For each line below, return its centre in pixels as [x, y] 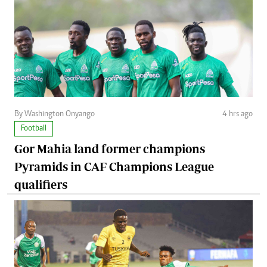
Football [34, 129]
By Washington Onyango [55, 115]
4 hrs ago [237, 115]
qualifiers [41, 185]
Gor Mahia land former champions [110, 149]
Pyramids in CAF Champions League [114, 167]
